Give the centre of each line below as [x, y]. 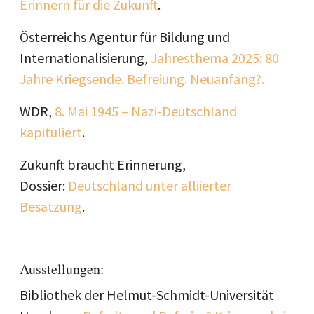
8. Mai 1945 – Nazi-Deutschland [146, 111]
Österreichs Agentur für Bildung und [125, 37]
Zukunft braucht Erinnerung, [103, 164]
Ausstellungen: [62, 269]
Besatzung [51, 206]
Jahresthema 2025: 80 [215, 58]
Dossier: [44, 185]
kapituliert [51, 132]
